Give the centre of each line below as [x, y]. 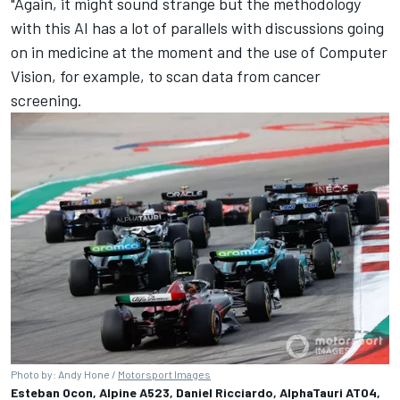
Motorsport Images [164, 375]
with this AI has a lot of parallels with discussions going [197, 27]
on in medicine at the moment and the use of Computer [199, 51]
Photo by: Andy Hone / [64, 375]
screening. [46, 100]
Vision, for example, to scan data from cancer [166, 75]
